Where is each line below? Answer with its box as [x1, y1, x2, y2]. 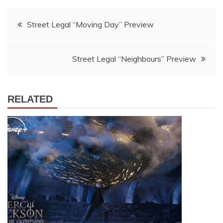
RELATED [7, 94, 53, 105]
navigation [7, 39, 88, 57]
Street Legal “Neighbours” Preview [72, 54, 196, 64]
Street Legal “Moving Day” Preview [27, 19, 154, 29]
